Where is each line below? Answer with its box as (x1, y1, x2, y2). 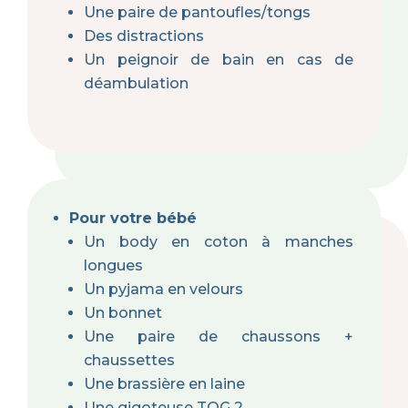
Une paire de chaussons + (84, 328, 353, 346)
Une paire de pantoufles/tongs (84, 4, 311, 22)
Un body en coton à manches (84, 233, 353, 251)
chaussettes (84, 352, 175, 370)
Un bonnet (84, 304, 162, 322)
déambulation (84, 75, 189, 93)
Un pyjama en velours (84, 280, 243, 299)
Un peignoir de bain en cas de (84, 51, 353, 69)
